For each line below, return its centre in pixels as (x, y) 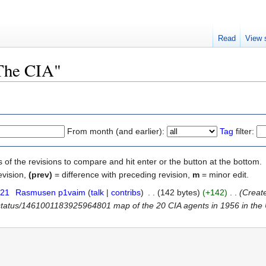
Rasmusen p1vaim (50, 192)
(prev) (40, 174)
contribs (126, 192)
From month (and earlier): (116, 131)
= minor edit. (224, 174)
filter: (244, 131)
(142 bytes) (178, 192)
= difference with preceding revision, (122, 174)
